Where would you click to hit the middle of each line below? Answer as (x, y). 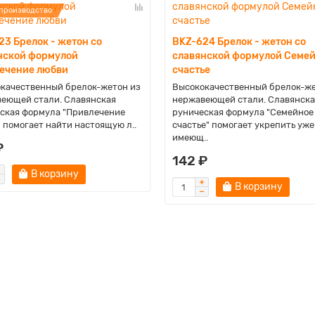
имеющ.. (190, 137)
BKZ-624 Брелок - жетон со (239, 42)
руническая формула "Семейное (243, 112)
